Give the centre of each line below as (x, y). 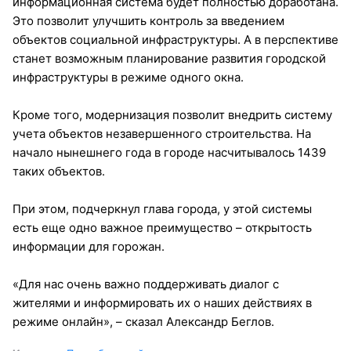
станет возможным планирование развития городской (169, 58)
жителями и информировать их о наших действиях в (162, 302)
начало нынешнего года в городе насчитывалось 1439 (169, 152)
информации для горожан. (89, 246)
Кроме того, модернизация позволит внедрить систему (172, 114)
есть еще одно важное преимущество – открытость (162, 227)
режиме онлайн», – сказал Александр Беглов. (143, 321)
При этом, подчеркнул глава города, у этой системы (162, 208)
